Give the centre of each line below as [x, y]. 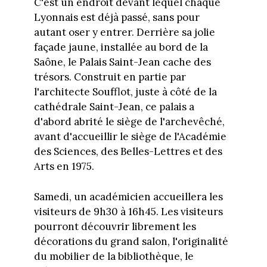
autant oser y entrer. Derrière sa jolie [124, 32]
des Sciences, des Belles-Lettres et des [128, 152]
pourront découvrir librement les [115, 226]
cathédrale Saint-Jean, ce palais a [114, 107]
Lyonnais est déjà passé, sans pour [117, 18]
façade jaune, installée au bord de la [121, 47]
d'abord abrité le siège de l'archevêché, [129, 122]
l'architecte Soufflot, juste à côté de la [125, 92]
